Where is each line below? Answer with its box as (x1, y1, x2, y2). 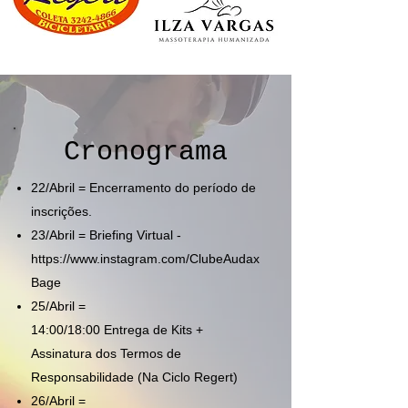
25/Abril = (31, 299, 86, 313)
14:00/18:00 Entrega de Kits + (31, 322, 203, 337)
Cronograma (64, 137, 228, 168)
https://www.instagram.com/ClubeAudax (31, 251, 260, 266)
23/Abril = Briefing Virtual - (31, 228, 181, 242)
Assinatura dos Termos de (31, 346, 181, 361)
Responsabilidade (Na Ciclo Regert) (31, 370, 238, 384)
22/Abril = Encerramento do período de (31, 180, 256, 195)
